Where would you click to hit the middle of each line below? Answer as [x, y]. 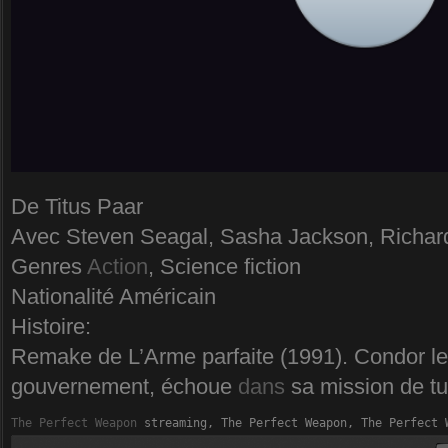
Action [117, 267]
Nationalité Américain [113, 297]
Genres [49, 267]
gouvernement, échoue [124, 387]
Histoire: [51, 327]
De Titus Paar [77, 207]
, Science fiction [224, 267]
